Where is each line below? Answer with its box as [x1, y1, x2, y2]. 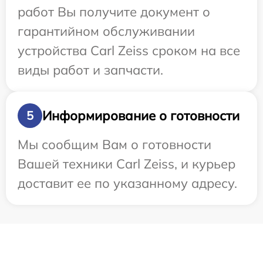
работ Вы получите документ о [18, 4, 210, 21]
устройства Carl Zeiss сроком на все [18, 42, 240, 59]
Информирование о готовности [42, 107, 240, 124]
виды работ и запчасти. [18, 62, 163, 79]
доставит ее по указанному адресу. [18, 175, 237, 192]
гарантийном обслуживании [18, 23, 195, 40]
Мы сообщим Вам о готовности [18, 136, 211, 153]
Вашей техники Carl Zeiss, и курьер [18, 156, 235, 173]
